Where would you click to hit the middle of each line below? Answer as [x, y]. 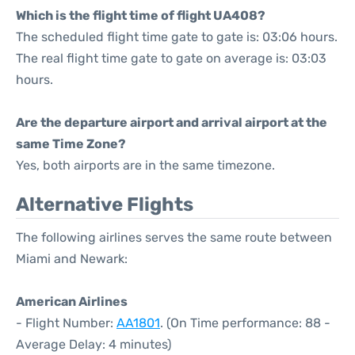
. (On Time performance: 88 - [245, 323]
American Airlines [72, 302]
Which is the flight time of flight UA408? [141, 15]
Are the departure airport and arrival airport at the [172, 122]
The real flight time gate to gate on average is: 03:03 [171, 58]
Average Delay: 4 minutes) [94, 344]
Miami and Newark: [72, 259]
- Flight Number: [66, 323]
